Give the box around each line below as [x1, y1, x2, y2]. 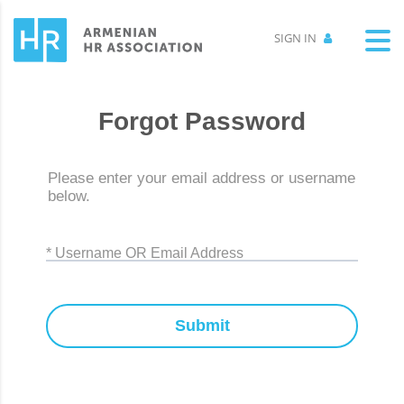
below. [48, 188, 90, 206]
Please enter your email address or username [48, 170, 355, 188]
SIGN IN [274, 30, 319, 46]
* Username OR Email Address [46, 244, 243, 261]
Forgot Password [98, 107, 306, 136]
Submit [174, 317, 230, 335]
